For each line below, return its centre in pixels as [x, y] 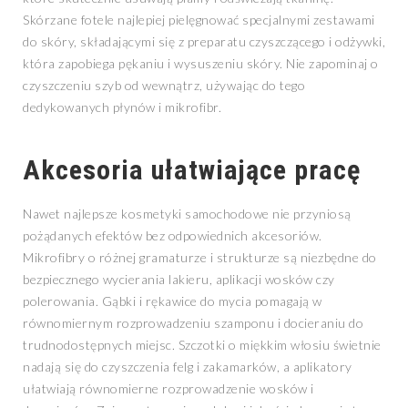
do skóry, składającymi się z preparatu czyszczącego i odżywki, [204, 42]
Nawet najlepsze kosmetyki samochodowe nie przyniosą [187, 214]
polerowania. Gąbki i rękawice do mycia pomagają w [173, 301]
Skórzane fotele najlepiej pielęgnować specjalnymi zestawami [199, 20]
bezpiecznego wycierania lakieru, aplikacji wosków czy [179, 280]
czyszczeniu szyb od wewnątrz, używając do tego [164, 86]
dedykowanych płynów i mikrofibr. [122, 107]
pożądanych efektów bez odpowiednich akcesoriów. [173, 236]
